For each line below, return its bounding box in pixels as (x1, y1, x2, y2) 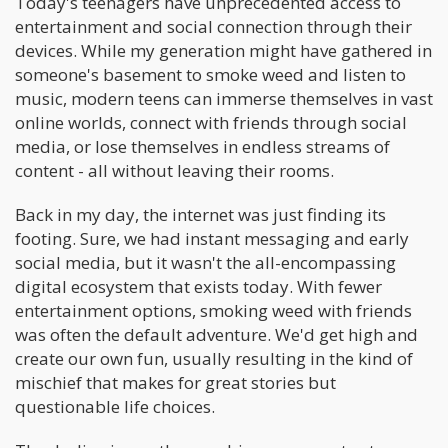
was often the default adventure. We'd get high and (15, 322, 418, 346)
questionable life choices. (15, 394, 215, 418)
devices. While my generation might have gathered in (15, 38, 432, 62)
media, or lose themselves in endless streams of (15, 134, 390, 158)
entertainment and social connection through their (15, 14, 412, 38)
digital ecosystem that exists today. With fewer (15, 274, 382, 298)
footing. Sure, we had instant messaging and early (15, 226, 409, 250)
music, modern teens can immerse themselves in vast (15, 86, 433, 110)
